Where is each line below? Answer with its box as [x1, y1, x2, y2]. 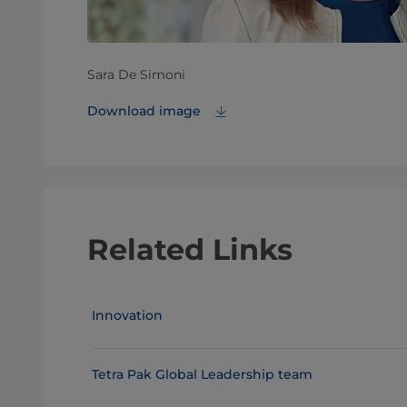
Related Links [87, 231, 293, 267]
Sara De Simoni [87, 66, 185, 84]
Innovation [91, 306, 163, 323]
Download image [87, 103, 204, 120]
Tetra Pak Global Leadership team [91, 365, 313, 382]
